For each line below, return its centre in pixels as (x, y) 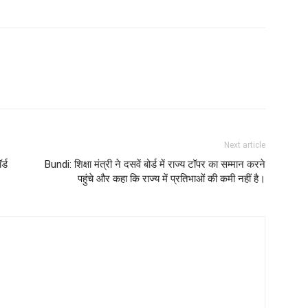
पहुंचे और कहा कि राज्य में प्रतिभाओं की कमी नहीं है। (172, 178)
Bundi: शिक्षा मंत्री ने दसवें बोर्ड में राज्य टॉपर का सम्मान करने (155, 164)
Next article (245, 145)
